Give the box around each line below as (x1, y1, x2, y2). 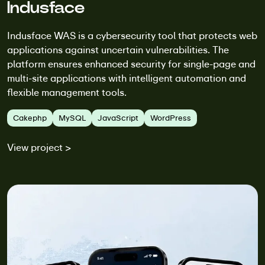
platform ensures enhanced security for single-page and (7, 57, 256, 70)
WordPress (150, 112, 191, 123)
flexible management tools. (7, 86, 127, 99)
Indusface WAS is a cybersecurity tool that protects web (7, 29, 257, 42)
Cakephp (13, 112, 47, 123)
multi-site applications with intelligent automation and (7, 72, 246, 85)
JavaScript (98, 112, 138, 123)
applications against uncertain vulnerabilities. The (7, 43, 229, 56)
